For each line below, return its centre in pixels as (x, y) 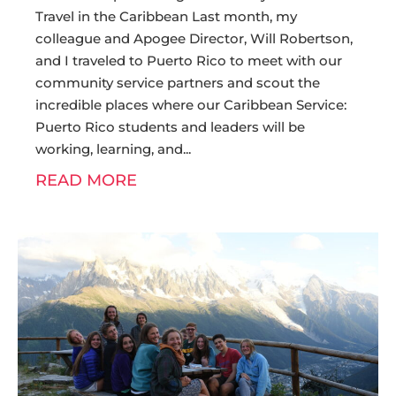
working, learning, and (109, 149)
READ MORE (86, 180)
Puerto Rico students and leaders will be (170, 127)
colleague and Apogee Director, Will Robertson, (194, 38)
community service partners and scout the (178, 83)
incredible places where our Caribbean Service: (191, 105)
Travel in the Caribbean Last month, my (166, 16)
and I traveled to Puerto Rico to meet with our (189, 61)
